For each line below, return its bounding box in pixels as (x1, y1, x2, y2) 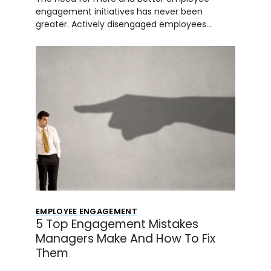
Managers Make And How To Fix (35, 230, 215, 247)
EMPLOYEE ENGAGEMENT (35, 205, 138, 217)
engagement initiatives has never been (35, 5, 203, 18)
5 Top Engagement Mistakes (35, 215, 198, 232)
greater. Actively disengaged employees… (35, 18, 212, 30)
